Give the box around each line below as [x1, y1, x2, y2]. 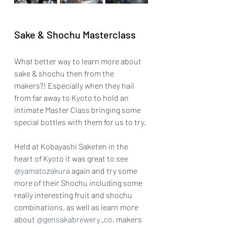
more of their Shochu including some [14, 177, 144, 187]
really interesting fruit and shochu [14, 190, 134, 200]
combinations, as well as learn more [14, 202, 140, 212]
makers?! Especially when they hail [14, 80, 136, 90]
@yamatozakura [14, 165, 70, 175]
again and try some [70, 165, 139, 175]
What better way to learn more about [14, 56, 143, 66]
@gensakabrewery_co [36, 214, 112, 224]
